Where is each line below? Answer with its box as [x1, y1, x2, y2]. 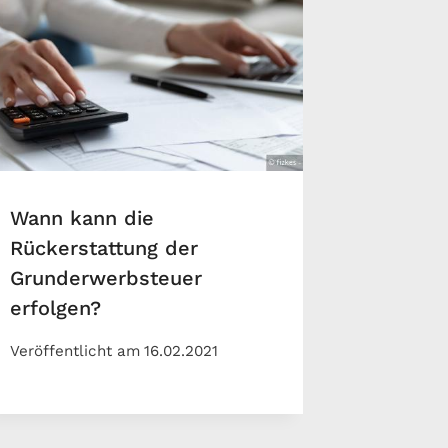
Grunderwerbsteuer [10, 266, 203, 291]
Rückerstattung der [10, 236, 199, 261]
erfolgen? [10, 296, 102, 321]
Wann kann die [10, 206, 155, 231]
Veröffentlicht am [10, 341, 141, 360]
